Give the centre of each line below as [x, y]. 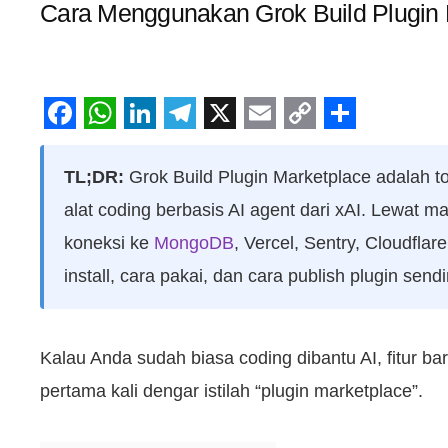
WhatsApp [158, 144]
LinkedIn [185, 144]
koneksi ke [109, 242]
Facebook [115, 144]
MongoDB [194, 242]
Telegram [230, 144]
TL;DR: [94, 176]
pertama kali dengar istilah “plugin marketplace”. [231, 391]
